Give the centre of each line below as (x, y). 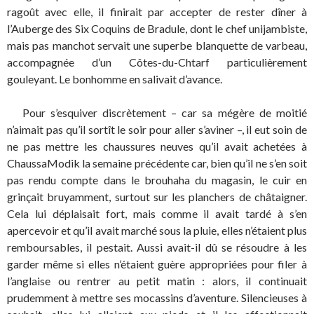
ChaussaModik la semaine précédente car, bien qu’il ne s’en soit (157, 163)
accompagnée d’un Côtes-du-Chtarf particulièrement (157, 62)
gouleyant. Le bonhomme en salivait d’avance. (115, 79)
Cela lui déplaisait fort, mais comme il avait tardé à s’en (157, 213)
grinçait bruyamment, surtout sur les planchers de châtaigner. (157, 197)
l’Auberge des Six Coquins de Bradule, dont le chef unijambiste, (157, 28)
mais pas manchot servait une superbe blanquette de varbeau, (157, 45)
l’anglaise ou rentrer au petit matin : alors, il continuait (157, 281)
